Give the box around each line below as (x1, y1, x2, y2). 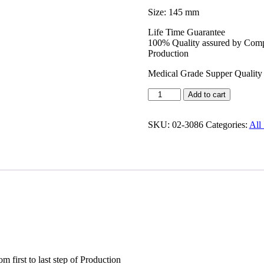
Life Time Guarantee (147, 27, 225, 38)
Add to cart (187, 90, 226, 100)
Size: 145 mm (147, 7, 199, 18)
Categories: (205, 120, 249, 130)
